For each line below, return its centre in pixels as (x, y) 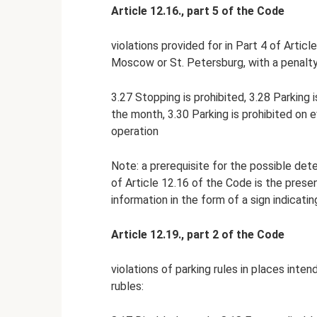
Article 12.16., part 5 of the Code (198, 11)
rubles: (127, 286)
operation (135, 131)
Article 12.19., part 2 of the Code (198, 234)
